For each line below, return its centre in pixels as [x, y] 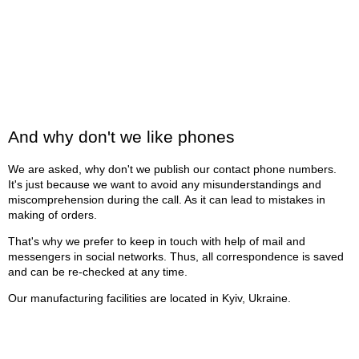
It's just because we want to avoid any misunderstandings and [165, 185]
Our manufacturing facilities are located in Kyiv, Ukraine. [149, 298]
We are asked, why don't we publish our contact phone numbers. [172, 169]
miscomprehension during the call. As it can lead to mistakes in [167, 200]
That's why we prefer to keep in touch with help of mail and [157, 242]
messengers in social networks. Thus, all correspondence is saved [176, 257]
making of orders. [52, 215]
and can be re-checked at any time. [98, 272]
